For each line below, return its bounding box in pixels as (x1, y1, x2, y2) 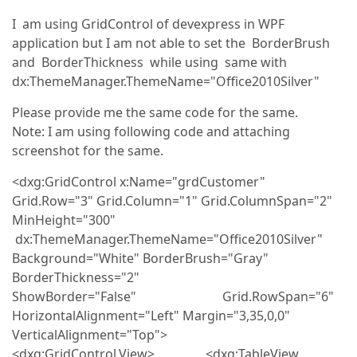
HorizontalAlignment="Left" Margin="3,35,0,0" (12, 307, 290, 324)
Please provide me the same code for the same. (12, 104, 298, 121)
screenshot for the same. (12, 142, 163, 159)
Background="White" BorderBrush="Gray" (12, 249, 269, 267)
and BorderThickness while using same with (12, 53, 287, 71)
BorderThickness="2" (12, 269, 222, 286)
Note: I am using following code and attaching (12, 123, 290, 140)
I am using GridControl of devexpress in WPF (12, 15, 284, 33)
